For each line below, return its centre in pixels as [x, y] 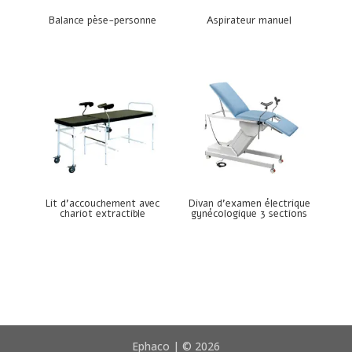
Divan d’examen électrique [249, 203]
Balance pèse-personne [103, 21]
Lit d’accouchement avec [103, 203]
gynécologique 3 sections [249, 213]
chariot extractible [103, 213]
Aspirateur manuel [249, 21]
